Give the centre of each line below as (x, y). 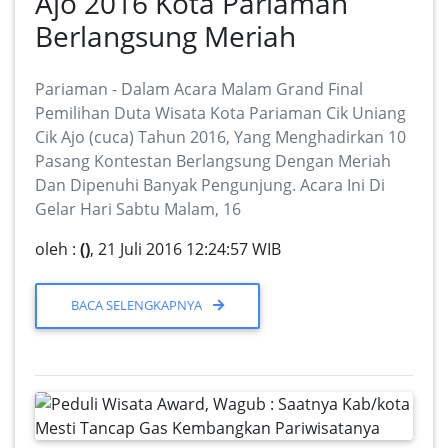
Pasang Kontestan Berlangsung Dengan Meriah (213, 161)
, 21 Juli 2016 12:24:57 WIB (185, 249)
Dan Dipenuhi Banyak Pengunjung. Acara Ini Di (210, 185)
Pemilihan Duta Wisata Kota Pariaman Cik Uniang (220, 113)
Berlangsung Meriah (165, 36)
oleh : (57, 249)
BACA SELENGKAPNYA (138, 305)
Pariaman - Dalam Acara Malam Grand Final (199, 89)
